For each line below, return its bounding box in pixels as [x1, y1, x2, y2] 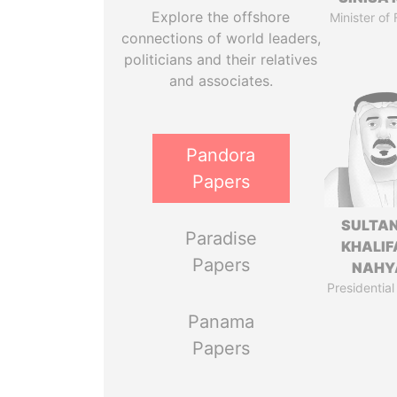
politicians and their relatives [124, 51, 318, 68]
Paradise [184, 228, 257, 249]
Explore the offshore [152, 8, 291, 26]
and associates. [168, 72, 273, 90]
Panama [187, 311, 254, 332]
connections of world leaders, [121, 29, 321, 47]
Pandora [186, 144, 256, 166]
